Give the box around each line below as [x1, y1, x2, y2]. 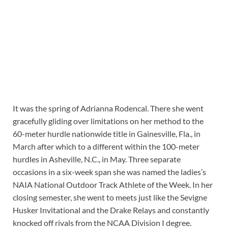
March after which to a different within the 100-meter [13, 141, 199, 152]
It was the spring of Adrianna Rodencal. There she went [13, 103, 204, 113]
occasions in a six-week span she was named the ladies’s [13, 167, 206, 177]
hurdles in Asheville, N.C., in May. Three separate [13, 154, 181, 164]
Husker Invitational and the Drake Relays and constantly [13, 205, 209, 215]
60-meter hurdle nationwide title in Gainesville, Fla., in [13, 129, 201, 139]
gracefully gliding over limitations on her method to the [13, 116, 204, 126]
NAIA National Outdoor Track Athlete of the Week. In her [13, 180, 213, 190]
